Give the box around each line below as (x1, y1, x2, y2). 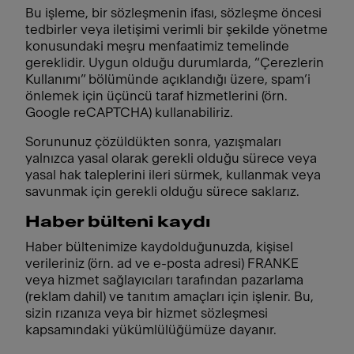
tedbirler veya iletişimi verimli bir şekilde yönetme (25, 23, 328, 36)
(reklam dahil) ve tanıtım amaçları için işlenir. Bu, (25, 290, 314, 303)
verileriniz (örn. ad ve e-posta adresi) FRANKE (25, 257, 299, 270)
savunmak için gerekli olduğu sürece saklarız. (25, 185, 299, 198)
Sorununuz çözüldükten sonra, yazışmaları (25, 135, 281, 149)
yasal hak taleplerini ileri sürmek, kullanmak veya (25, 168, 321, 182)
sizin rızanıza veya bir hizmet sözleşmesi (25, 307, 268, 320)
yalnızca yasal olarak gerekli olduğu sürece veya (25, 152, 317, 165)
